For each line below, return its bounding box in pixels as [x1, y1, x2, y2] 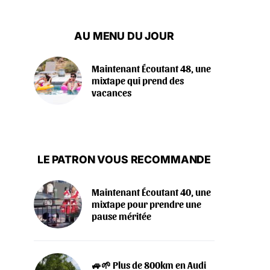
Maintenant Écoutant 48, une [92, 63, 211, 75]
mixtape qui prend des [92, 75, 184, 87]
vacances [92, 87, 131, 99]
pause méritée [92, 210, 151, 222]
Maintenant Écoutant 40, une [92, 186, 211, 198]
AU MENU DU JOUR [74, 30, 174, 43]
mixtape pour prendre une [92, 198, 201, 210]
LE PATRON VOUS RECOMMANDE [37, 153, 212, 166]
